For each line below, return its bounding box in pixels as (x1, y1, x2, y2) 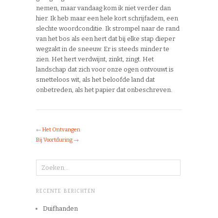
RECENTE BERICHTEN (36, 188, 95, 195)
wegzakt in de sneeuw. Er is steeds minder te (36, 45, 169, 53)
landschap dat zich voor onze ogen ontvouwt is (36, 66, 174, 73)
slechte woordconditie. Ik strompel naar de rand (36, 25, 180, 33)
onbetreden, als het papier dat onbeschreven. (36, 86, 172, 94)
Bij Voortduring (36, 137, 73, 144)
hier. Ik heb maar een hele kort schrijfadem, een (36, 15, 178, 22)
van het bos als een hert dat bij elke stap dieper (36, 35, 175, 43)
